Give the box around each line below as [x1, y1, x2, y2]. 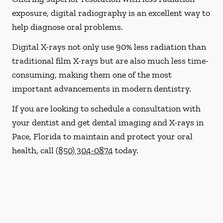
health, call [12, 145, 56, 156]
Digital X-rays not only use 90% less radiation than [12, 41, 206, 52]
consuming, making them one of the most [12, 69, 172, 80]
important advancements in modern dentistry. [12, 83, 191, 94]
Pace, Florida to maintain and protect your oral [12, 131, 193, 142]
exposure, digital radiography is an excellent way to [12, 7, 210, 18]
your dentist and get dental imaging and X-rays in [12, 117, 204, 128]
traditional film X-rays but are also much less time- [12, 55, 209, 66]
